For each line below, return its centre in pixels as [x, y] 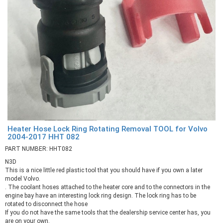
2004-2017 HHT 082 [44, 137]
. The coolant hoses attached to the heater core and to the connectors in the [108, 187]
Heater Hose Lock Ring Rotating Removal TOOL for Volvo [108, 129]
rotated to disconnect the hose [46, 204]
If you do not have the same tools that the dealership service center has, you [108, 212]
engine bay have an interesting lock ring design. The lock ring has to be [101, 195]
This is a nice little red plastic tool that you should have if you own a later [104, 170]
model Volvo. [23, 178]
